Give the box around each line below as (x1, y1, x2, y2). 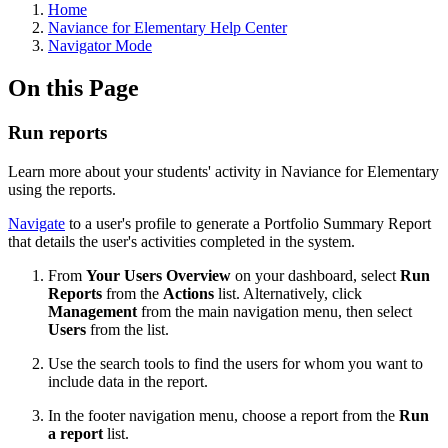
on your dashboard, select (231, 266, 400, 284)
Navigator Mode (48, 37, 152, 54)
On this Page (8, 74, 139, 101)
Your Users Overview (86, 266, 231, 284)
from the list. (86, 320, 169, 338)
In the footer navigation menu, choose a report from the (48, 406, 399, 424)
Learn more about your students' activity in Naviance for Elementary (8, 162, 439, 180)
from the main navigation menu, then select (141, 302, 412, 320)
